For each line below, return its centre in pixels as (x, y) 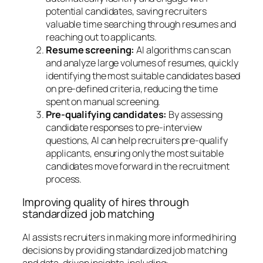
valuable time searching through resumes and (141, 24)
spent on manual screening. (103, 101)
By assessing (196, 114)
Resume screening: (91, 50)
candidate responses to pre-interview (124, 127)
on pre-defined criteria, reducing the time (132, 88)
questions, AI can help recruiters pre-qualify (137, 140)
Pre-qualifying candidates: (107, 114)
